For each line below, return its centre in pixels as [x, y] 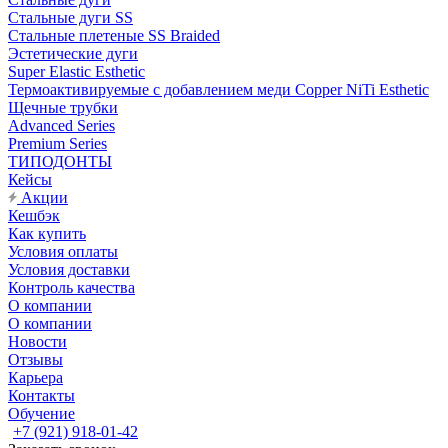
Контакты [41, 395]
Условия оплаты [63, 251]
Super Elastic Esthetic [76, 71]
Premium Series [57, 143]
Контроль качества [71, 287]
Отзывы [35, 359]
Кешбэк [34, 215]
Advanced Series [61, 125]
